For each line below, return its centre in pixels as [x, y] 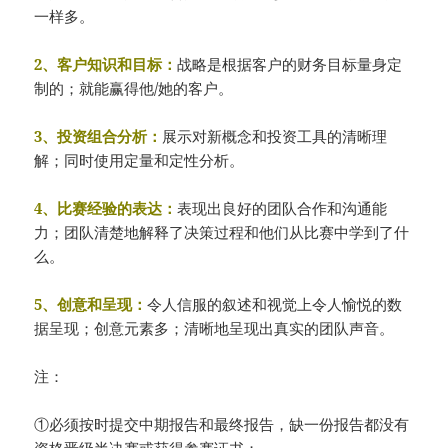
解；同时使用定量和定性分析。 [139, 159]
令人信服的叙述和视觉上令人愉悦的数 [275, 303]
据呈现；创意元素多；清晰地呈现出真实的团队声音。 [214, 327]
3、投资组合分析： [98, 135]
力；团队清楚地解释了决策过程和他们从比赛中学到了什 [222, 231]
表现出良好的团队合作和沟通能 [282, 207]
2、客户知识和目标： [106, 63]
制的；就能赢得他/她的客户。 [134, 87]
